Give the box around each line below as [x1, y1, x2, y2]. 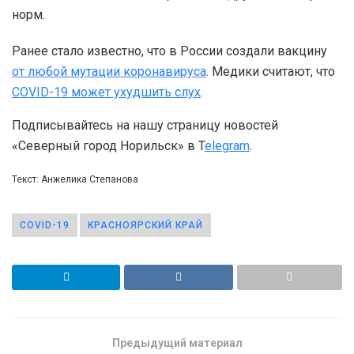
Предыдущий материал [111, 336, 243, 349]
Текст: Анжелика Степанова [12, 173, 138, 185]
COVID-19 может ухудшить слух [12, 84, 201, 100]
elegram [205, 137, 250, 153]
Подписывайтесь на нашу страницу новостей [12, 117, 278, 133]
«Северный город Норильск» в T [12, 137, 205, 153]
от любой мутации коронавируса [12, 63, 206, 79]
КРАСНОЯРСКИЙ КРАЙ [88, 219, 203, 231]
